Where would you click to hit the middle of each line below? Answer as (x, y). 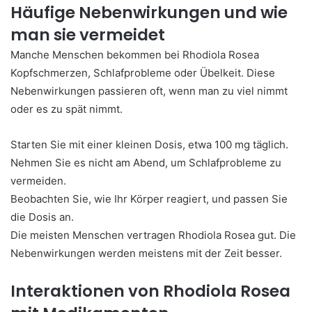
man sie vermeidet (88, 35)
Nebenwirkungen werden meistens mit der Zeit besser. (146, 253)
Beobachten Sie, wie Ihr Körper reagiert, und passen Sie (149, 199)
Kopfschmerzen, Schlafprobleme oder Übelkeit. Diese (143, 73)
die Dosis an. (42, 217)
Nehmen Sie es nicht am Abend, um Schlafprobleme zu (146, 163)
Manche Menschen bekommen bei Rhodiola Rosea (135, 55)
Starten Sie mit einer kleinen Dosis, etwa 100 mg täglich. (149, 145)
